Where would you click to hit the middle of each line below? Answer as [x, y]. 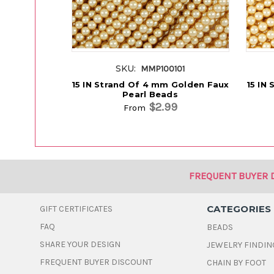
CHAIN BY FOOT [237, 263]
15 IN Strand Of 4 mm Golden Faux [150, 85]
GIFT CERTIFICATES [76, 209]
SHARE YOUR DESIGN [80, 245]
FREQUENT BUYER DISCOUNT [96, 262]
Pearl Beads [150, 94]
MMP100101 [162, 69]
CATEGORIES [239, 209]
